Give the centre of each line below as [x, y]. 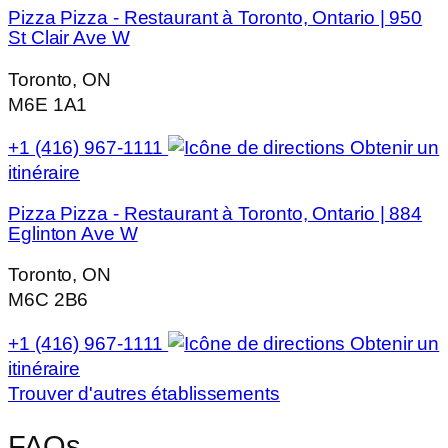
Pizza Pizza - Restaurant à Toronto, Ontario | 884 [215, 213]
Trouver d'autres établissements [144, 393]
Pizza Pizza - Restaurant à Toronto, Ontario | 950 [215, 18]
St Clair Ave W [69, 38]
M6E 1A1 [48, 104]
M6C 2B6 [48, 300]
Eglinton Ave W [73, 233]
